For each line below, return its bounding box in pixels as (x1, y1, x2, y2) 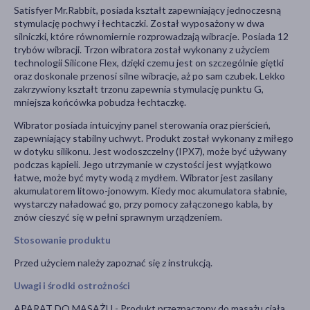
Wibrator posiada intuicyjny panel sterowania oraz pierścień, (14, 118, 271, 131)
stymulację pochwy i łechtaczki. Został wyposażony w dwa (14, 17, 264, 29)
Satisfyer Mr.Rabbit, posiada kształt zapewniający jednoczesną (14, 3, 281, 16)
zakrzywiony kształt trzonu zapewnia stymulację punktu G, (14, 82, 264, 95)
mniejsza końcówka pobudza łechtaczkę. (14, 95, 186, 108)
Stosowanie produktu (14, 233, 111, 246)
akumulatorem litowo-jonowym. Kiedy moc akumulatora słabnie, (14, 184, 287, 197)
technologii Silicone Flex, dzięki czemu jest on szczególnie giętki (14, 56, 284, 69)
